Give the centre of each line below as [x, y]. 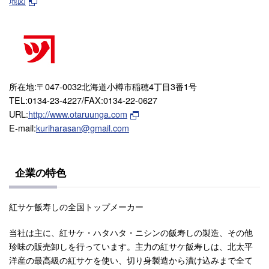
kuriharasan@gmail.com [83, 127]
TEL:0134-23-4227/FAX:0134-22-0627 [83, 100]
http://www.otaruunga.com [78, 113]
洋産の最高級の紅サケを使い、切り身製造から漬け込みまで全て [131, 259]
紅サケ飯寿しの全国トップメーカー [76, 206]
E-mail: [23, 127]
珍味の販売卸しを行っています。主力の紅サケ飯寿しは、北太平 [131, 246]
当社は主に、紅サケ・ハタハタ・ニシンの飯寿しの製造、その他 [131, 232]
